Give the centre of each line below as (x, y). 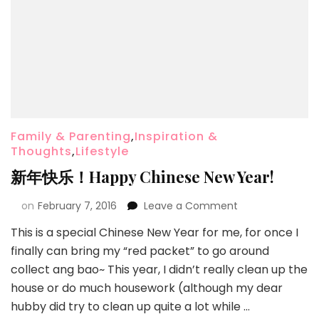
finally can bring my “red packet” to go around (140, 251)
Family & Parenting (71, 136)
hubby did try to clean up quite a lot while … (130, 306)
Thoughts (41, 151)
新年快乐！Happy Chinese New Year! (142, 176)
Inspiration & (176, 136)
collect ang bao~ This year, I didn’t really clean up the (159, 269)
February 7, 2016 (77, 205)
